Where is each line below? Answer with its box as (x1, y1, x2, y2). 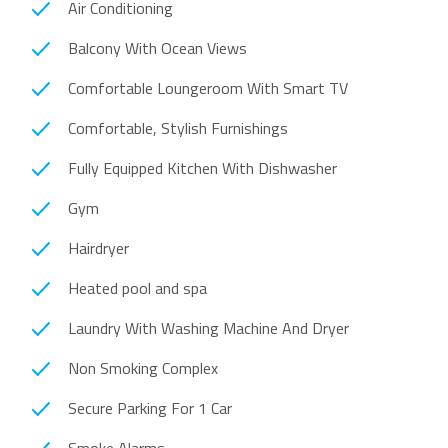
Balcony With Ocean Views (68, 36, 247, 60)
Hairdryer (68, 236, 129, 260)
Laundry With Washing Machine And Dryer (68, 316, 349, 340)
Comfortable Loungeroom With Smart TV (68, 76, 348, 100)
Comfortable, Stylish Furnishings (68, 116, 288, 140)
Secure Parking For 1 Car (68, 396, 232, 420)
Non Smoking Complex (68, 356, 218, 380)
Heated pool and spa (68, 276, 207, 300)
